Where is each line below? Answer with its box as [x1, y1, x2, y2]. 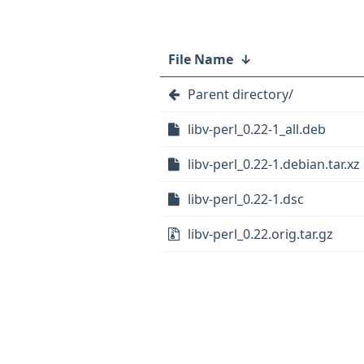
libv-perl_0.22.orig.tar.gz [188, 225, 333, 243]
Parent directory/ [188, 85, 293, 103]
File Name [168, 50, 233, 68]
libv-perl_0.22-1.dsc [188, 190, 304, 208]
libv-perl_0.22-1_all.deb [188, 120, 326, 138]
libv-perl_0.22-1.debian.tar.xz [188, 155, 360, 173]
